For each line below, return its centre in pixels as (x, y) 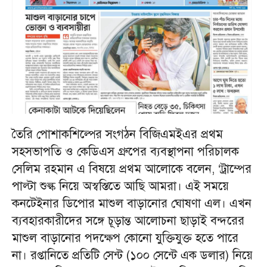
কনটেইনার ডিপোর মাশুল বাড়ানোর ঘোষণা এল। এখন (132, 203)
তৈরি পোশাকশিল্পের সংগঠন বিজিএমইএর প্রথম (117, 134)
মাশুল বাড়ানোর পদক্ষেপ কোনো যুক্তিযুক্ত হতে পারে (125, 238)
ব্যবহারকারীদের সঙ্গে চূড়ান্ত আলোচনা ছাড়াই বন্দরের (128, 221)
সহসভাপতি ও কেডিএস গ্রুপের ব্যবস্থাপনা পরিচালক (125, 151)
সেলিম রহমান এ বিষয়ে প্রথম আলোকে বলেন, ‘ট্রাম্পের (132, 169)
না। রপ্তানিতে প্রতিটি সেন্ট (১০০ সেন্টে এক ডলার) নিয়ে (132, 255)
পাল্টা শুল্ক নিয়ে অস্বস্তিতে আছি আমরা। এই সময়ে (120, 186)
